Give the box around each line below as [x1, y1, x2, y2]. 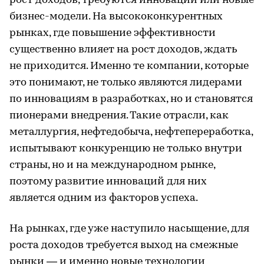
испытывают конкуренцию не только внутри [9, 143, 242, 154]
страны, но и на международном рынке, [9, 160, 215, 171]
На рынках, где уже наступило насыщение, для [9, 223, 249, 235]
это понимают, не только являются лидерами [9, 77, 242, 88]
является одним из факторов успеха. [9, 193, 198, 204]
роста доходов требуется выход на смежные [9, 240, 238, 251]
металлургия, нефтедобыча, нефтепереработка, [9, 127, 253, 138]
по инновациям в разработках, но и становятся [9, 94, 253, 105]
